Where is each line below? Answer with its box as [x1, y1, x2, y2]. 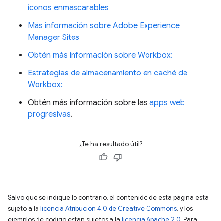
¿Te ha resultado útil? [79, 139, 142, 148]
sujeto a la [8, 204, 40, 213]
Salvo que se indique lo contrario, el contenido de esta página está [8, 193, 209, 202]
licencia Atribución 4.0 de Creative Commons [40, 204, 177, 213]
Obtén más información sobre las [28, 97, 149, 108]
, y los [177, 204, 193, 213]
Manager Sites [28, 32, 79, 42]
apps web [149, 97, 185, 108]
